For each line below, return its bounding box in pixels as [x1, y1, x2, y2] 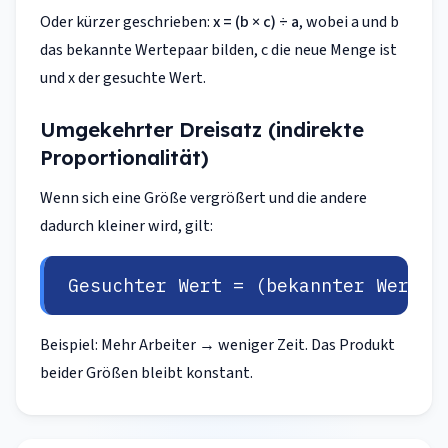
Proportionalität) [40, 145, 209, 170]
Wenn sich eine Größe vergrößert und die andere [40, 187, 367, 209]
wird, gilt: [145, 215, 213, 237]
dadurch [40, 215, 97, 237]
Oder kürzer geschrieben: [40, 11, 213, 33]
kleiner [97, 215, 145, 237]
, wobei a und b [299, 11, 399, 33]
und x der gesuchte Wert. [40, 67, 206, 89]
